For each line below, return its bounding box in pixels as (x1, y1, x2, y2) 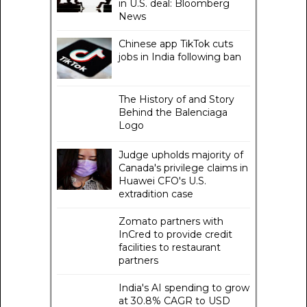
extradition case (119, 188, 193, 201)
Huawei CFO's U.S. (119, 175, 206, 188)
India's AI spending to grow (119, 282, 249, 295)
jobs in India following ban (119, 51, 241, 64)
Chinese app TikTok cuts (119, 38, 233, 51)
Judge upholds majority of (119, 149, 243, 162)
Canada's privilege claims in (119, 162, 248, 175)
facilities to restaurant (119, 241, 221, 254)
